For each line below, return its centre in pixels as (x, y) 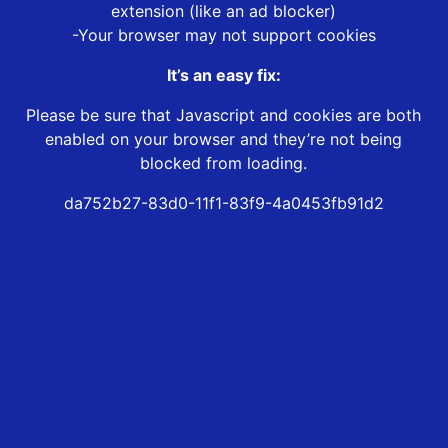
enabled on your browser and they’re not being (224, 139)
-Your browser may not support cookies (223, 35)
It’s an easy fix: (223, 75)
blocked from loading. (224, 163)
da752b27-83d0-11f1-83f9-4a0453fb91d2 (223, 203)
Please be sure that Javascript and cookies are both (224, 115)
